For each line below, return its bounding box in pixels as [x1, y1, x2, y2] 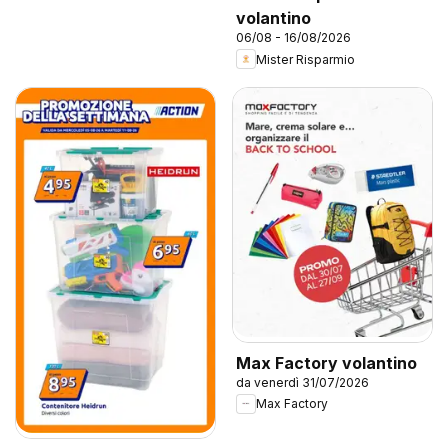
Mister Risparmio [256, 51, 355, 67]
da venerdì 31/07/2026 [236, 374, 369, 390]
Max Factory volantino [236, 352, 417, 373]
